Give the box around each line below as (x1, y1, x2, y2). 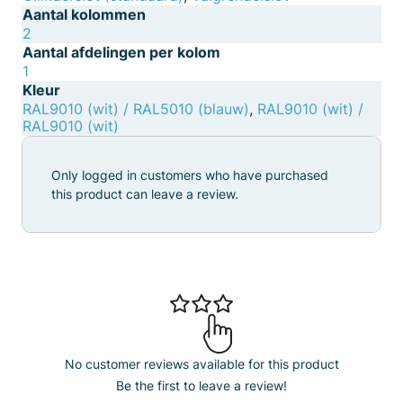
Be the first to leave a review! (116, 378, 287, 394)
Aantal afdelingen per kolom (22, 43, 220, 61)
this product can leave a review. (51, 186, 238, 201)
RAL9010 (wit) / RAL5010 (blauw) (22, 100, 249, 118)
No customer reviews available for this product (64, 356, 339, 372)
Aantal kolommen (22, 5, 146, 23)
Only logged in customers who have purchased (51, 167, 328, 183)
